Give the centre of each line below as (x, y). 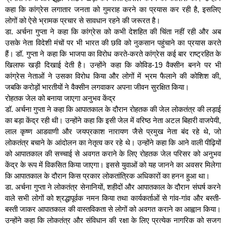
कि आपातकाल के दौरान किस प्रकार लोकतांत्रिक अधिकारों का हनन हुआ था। (107, 176)
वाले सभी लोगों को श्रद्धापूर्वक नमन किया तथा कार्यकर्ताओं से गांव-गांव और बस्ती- (113, 198)
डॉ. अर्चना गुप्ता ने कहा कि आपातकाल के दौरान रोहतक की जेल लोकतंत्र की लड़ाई (113, 109)
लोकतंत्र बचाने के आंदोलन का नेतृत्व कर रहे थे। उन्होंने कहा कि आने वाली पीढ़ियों (113, 143)
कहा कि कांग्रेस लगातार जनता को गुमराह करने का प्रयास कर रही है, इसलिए (113, 10)
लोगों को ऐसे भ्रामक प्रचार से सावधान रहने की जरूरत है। (83, 21)
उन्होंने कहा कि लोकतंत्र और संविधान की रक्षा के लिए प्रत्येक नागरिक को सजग (113, 220)
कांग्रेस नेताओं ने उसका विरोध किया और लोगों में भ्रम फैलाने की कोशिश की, (113, 76)
